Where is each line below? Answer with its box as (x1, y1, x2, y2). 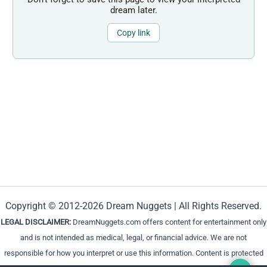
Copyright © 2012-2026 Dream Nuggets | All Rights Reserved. (5, 200, 262, 212)
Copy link (117, 28, 150, 38)
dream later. (110, 4, 157, 15)
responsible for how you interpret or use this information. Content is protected (4, 248, 263, 257)
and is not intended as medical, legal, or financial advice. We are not (20, 232, 247, 242)
